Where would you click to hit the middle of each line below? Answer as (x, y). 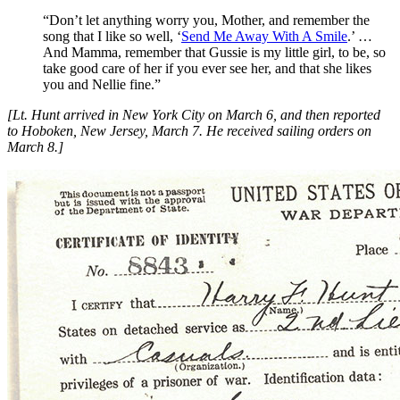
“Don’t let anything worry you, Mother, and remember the (206, 21)
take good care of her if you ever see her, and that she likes (207, 69)
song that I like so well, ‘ (112, 37)
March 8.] (35, 147)
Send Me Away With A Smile (264, 37)
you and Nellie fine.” (102, 85)
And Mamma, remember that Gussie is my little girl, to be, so (214, 53)
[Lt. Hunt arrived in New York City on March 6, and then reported (194, 115)
